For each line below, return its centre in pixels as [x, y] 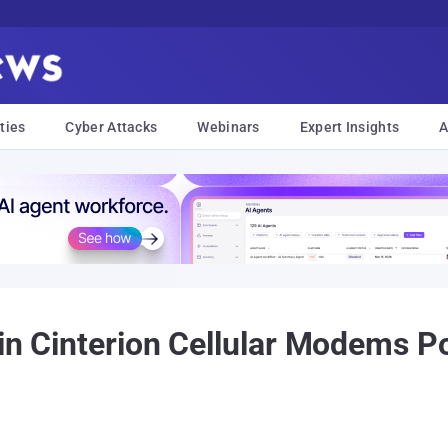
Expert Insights [349, 127]
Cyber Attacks [111, 127]
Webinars [228, 127]
